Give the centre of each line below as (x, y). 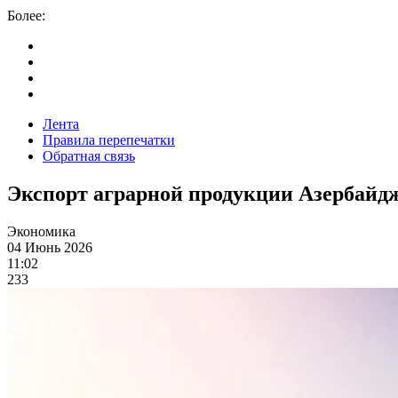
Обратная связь (89, 156)
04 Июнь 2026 (50, 247)
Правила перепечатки (109, 140)
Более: (26, 16)
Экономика (41, 231)
